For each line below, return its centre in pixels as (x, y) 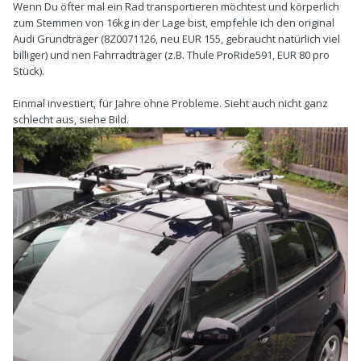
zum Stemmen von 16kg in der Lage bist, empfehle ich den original (174, 23)
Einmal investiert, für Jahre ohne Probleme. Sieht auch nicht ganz (170, 104)
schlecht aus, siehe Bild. (71, 120)
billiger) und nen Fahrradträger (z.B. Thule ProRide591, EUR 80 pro (171, 55)
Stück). (29, 71)
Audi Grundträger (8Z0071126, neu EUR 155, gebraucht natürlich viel (176, 39)
